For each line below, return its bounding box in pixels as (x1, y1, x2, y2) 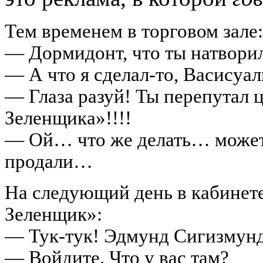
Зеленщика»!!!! (5, 107, 131, 129)
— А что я (5, 63, 94, 85)
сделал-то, (94, 63, 178, 85)
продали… (5, 150, 93, 172)
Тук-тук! (29, 225, 99, 247)
